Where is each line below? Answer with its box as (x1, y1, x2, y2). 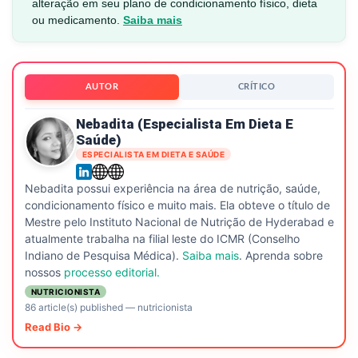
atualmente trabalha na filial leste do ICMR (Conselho (24, 231, 300, 245)
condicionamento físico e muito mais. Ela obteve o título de (24, 197, 330, 212)
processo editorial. (63, 265, 160, 279)
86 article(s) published (24, 300, 123, 313)
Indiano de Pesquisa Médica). (24, 248, 182, 262)
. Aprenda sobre (238, 248, 323, 262)
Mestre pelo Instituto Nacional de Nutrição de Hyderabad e (24, 214, 334, 229)
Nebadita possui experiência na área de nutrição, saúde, (24, 181, 320, 195)
